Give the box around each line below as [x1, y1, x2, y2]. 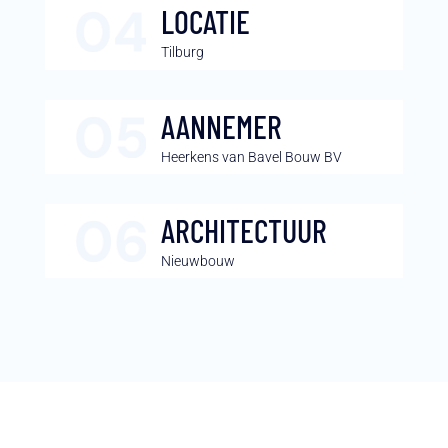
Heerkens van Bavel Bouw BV [160, 149, 342, 166]
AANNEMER [160, 107, 282, 146]
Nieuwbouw [160, 253, 235, 270]
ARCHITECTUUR [160, 211, 327, 250]
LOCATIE [160, 2, 250, 41]
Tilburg [160, 44, 204, 61]
